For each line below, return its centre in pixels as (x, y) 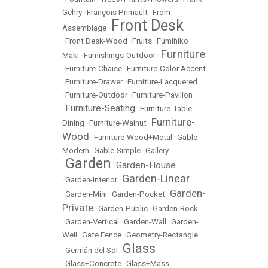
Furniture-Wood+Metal (133, 137)
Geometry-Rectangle (162, 235)
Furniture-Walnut (118, 123)
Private (78, 208)
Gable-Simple (117, 150)
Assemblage (84, 28)
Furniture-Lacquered (162, 82)
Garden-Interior (91, 180)
